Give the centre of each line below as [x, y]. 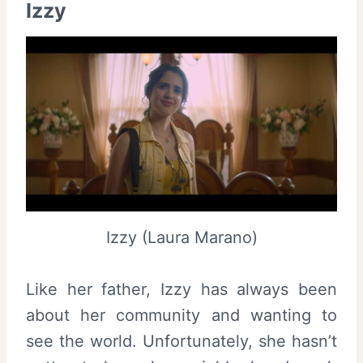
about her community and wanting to [181, 315]
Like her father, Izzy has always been [181, 289]
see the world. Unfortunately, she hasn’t [181, 341]
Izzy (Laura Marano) [181, 237]
